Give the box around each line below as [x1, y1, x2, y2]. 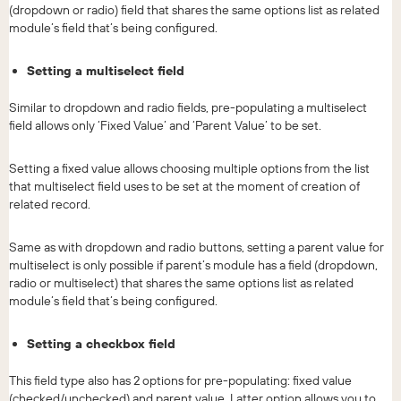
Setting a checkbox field [27, 335, 175, 352]
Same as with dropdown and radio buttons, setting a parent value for [9, 238, 384, 255]
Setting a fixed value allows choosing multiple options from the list [9, 159, 370, 176]
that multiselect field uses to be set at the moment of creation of [9, 177, 360, 194]
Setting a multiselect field [27, 62, 184, 79]
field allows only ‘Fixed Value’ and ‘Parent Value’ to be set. [9, 116, 321, 133]
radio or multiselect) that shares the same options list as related [9, 274, 354, 291]
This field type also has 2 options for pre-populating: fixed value [9, 371, 352, 388]
